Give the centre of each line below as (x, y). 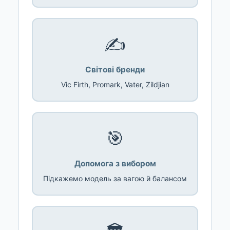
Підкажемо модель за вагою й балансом (115, 178)
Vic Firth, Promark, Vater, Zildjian (115, 84)
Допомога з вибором (115, 163)
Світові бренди (115, 69)
